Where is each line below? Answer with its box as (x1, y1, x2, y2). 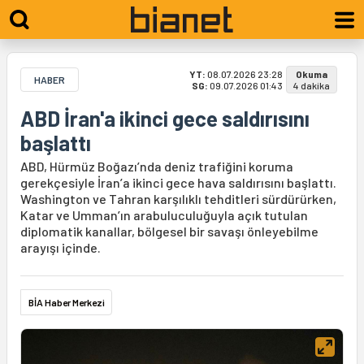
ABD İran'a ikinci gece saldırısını (20, 106, 310, 131)
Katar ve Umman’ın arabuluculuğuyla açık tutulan (20, 207, 308, 223)
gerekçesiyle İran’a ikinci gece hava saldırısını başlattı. (20, 175, 336, 190)
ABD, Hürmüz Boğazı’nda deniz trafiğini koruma (20, 158, 293, 174)
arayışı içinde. (20, 240, 101, 255)
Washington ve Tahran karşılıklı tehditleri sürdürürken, (20, 191, 336, 206)
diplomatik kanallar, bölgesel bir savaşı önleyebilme (20, 223, 318, 239)
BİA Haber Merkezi (28, 297, 105, 308)
